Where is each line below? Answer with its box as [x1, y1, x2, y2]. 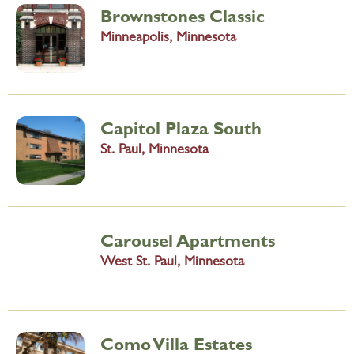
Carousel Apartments [100, 229, 275, 250]
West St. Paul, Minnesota [100, 255, 244, 270]
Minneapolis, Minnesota [100, 31, 236, 46]
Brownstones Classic [100, 5, 265, 26]
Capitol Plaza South [100, 117, 262, 138]
